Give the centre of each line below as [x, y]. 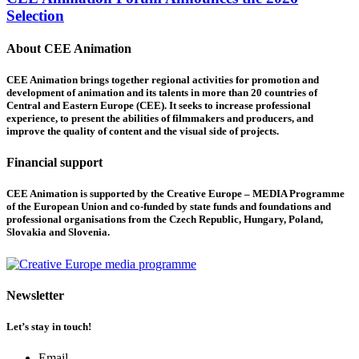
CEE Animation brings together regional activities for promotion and [163, 80]
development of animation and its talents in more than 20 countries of [162, 93]
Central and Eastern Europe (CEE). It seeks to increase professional [159, 106]
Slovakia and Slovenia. [58, 232]
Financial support [54, 163]
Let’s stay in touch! [49, 326]
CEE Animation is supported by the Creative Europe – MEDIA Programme [175, 194]
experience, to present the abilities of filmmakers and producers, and [160, 119]
